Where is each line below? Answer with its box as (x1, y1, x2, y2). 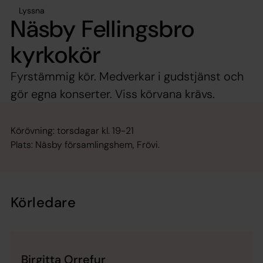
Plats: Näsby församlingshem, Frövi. (11, 138, 160, 151)
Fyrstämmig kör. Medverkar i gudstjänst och (11, 68, 244, 84)
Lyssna (19, 5, 45, 16)
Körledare (11, 193, 76, 211)
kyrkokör (11, 39, 101, 70)
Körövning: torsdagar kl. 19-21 (11, 124, 134, 137)
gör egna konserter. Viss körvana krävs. (11, 86, 215, 102)
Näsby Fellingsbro (11, 13, 195, 44)
